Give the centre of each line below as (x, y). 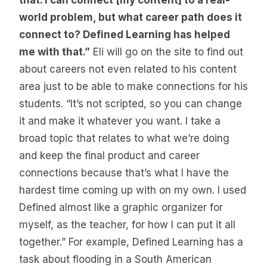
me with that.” (55, 52)
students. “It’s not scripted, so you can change (131, 104)
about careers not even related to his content (128, 69)
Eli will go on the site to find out (167, 52)
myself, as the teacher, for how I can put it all (127, 225)
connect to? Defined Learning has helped (125, 35)
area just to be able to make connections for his (133, 87)
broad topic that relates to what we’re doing (124, 139)
